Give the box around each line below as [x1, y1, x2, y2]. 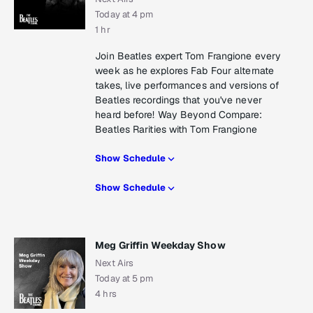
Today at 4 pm [95, 8, 154, 21]
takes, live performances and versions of [95, 79, 280, 92]
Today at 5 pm [95, 272, 154, 285]
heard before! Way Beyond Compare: [95, 108, 263, 122]
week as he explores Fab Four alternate [95, 64, 275, 78]
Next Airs [95, 257, 134, 270]
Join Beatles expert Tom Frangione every [95, 50, 282, 63]
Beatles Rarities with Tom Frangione [95, 123, 257, 136]
